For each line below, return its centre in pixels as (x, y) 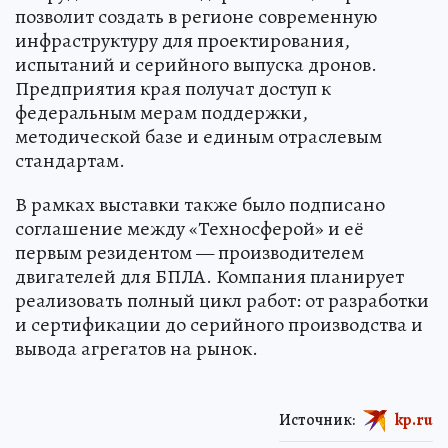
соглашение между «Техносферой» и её (189, 229)
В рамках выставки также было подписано (200, 205)
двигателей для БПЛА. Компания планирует (209, 277)
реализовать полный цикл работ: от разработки (222, 301)
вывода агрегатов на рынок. (136, 349)
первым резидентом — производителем (189, 253)
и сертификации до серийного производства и (219, 325)
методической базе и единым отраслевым (198, 137)
